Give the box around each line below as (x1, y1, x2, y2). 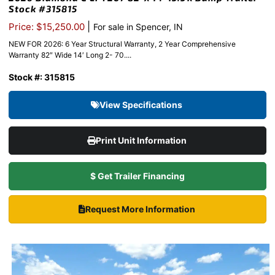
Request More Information (85, 204, 197, 215)
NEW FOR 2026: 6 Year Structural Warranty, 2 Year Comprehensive (9, 39, 236, 49)
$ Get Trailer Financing (90, 171, 185, 182)
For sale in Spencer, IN (93, 21, 183, 33)
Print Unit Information (95, 135, 188, 146)
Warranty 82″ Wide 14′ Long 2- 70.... (9, 50, 131, 60)
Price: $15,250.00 (9, 21, 87, 33)
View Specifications (99, 99, 184, 110)
